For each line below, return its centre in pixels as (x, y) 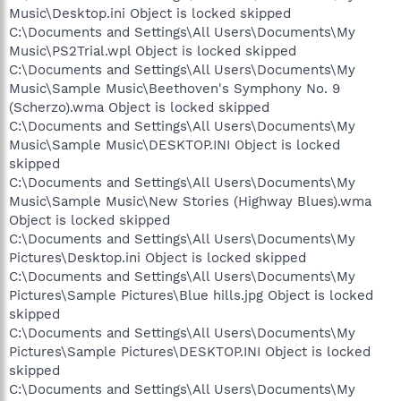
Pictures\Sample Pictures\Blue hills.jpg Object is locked (191, 295)
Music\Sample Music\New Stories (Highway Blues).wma (190, 201)
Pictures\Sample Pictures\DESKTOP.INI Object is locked (190, 351)
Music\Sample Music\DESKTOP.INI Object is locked (175, 145)
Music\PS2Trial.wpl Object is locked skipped (153, 51)
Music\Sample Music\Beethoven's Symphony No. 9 (175, 88)
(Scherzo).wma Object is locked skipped (139, 107)
